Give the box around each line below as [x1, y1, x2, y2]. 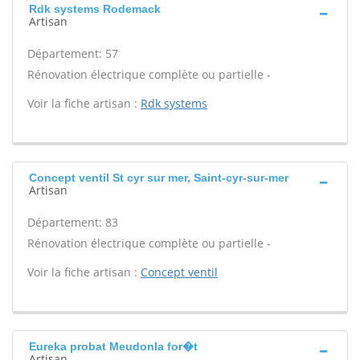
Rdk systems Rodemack [29, 2, 161, 15]
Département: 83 [27, 215, 118, 230]
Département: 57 [27, 46, 118, 61]
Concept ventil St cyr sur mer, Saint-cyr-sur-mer [29, 171, 288, 184]
